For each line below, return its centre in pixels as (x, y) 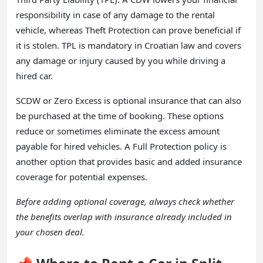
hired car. (34, 75)
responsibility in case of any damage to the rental (115, 14)
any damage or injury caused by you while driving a (121, 60)
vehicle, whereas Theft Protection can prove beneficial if (128, 30)
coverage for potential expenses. (82, 176)
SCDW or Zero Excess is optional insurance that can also (129, 100)
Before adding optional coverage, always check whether (125, 201)
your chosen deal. (50, 232)
